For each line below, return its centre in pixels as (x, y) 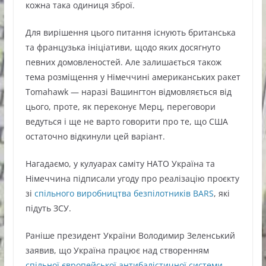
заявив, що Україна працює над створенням (117, 250)
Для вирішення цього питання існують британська (130, 32)
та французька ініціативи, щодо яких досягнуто (123, 47)
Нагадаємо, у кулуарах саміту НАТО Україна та (120, 164)
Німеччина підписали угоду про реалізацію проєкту (132, 178)
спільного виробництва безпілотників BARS (124, 193)
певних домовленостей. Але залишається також (123, 62)
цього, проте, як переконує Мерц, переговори (120, 107)
